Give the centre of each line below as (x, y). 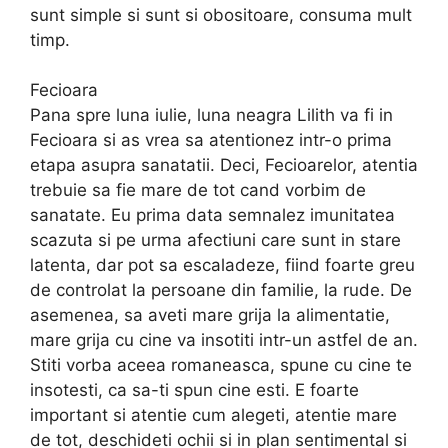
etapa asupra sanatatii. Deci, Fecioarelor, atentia (224, 165)
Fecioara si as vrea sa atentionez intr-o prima (211, 140)
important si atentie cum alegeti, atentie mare (213, 415)
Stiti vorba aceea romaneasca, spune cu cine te (221, 365)
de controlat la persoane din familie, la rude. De (221, 290)
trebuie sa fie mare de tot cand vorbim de (198, 190)
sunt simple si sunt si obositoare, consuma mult (221, 14)
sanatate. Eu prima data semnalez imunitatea (212, 215)
